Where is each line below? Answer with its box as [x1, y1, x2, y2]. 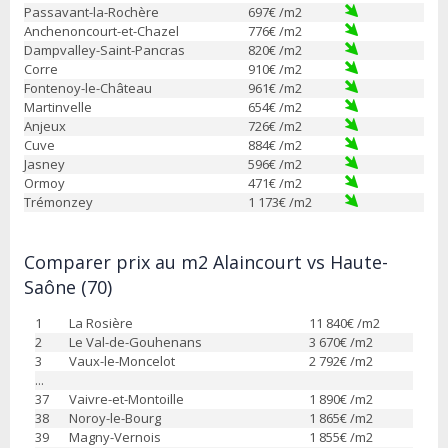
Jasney [24, 154, 65, 173]
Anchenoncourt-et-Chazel [24, 21, 179, 40]
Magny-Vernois [69, 427, 161, 446]
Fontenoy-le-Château [24, 78, 152, 97]
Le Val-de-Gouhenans [69, 332, 202, 351]
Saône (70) [24, 274, 112, 299]
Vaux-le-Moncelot [69, 351, 175, 370]
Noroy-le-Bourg [69, 408, 161, 427]
